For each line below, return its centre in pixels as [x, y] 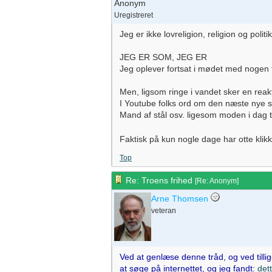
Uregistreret [134, 15]
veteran [164, 211]
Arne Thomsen [180, 199]
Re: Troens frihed [159, 180]
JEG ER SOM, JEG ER [163, 57]
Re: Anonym [217, 181]
